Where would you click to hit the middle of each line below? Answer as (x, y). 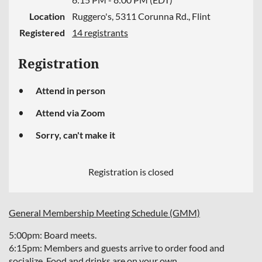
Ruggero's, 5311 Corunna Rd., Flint (141, 16)
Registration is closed (131, 171)
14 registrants (100, 32)
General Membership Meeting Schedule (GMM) (104, 212)
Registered (42, 32)
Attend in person (70, 90)
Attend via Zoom (70, 112)
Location (47, 16)
